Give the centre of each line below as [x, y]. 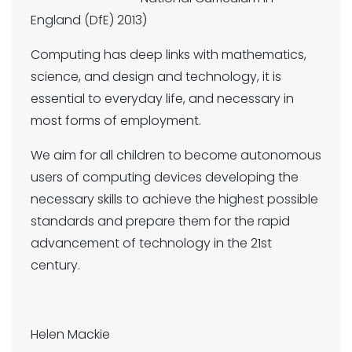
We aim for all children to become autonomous [176, 155]
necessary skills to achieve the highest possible [174, 199]
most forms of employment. [116, 121]
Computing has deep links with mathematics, [169, 55]
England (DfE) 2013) [89, 20]
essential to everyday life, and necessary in [162, 99]
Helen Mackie [70, 334]
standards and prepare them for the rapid [160, 221]
